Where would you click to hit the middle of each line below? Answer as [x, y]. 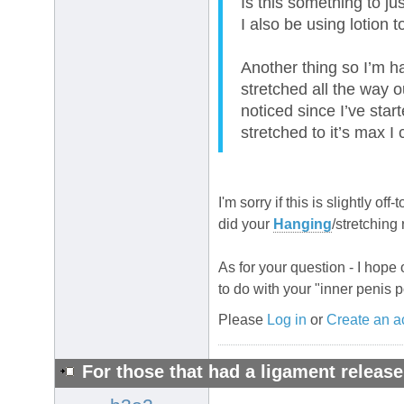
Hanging [303, 225]
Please [243, 320]
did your [246, 225]
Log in [287, 320]
